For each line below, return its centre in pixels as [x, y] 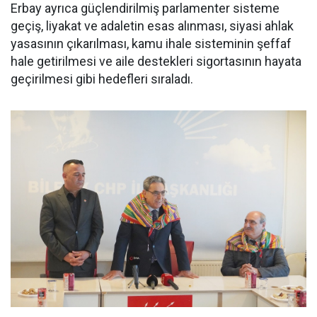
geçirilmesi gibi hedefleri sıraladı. [102, 79]
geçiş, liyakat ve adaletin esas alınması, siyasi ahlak [152, 25]
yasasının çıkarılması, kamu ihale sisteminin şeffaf [151, 43]
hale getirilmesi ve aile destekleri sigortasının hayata [156, 61]
